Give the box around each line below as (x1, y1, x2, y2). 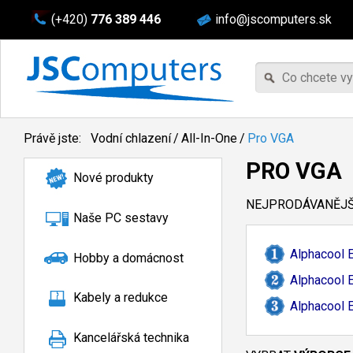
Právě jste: (24, 131, 84, 146)
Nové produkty (73, 170, 154, 185)
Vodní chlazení (91, 131, 171, 146)
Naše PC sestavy (73, 210, 169, 225)
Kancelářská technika (73, 330, 189, 346)
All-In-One (181, 131, 237, 146)
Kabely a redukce (73, 290, 168, 306)
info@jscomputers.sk (215, 12, 332, 27)
